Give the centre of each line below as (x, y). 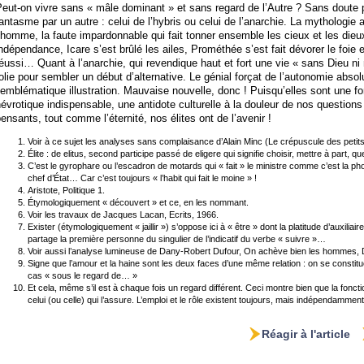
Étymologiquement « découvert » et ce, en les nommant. (138, 203)
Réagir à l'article (306, 334)
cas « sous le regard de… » (82, 276)
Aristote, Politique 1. (66, 191)
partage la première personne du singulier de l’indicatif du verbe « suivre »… (177, 239)
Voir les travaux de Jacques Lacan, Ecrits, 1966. (123, 215)
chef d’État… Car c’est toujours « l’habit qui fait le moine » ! (142, 178)
